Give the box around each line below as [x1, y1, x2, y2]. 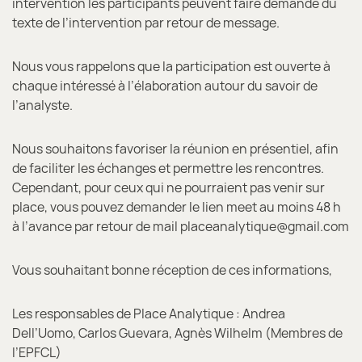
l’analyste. [12, 95, 73, 114]
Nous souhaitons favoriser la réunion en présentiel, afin [12, 139, 339, 158]
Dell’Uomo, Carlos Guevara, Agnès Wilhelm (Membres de [12, 323, 343, 342]
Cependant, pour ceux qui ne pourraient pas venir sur [12, 178, 325, 196]
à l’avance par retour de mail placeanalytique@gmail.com [12, 217, 349, 235]
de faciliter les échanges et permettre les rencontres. [12, 158, 324, 177]
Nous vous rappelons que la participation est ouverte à [12, 57, 330, 75]
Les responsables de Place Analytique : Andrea [12, 304, 285, 322]
